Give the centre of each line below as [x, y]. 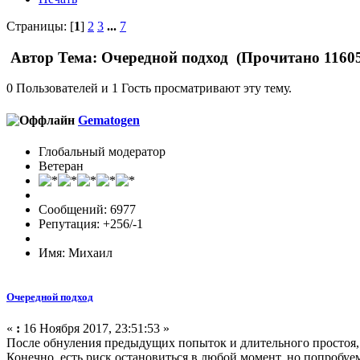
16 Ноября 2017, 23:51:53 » [95, 329]
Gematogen [109, 120]
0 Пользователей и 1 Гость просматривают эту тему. [149, 88]
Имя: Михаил [76, 252]
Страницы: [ [40, 26]
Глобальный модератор [102, 151]
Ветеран [61, 166]
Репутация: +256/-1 [91, 223]
